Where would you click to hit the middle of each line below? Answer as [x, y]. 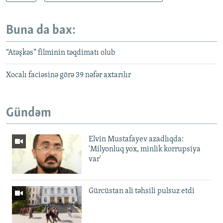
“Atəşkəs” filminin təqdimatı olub [60, 53]
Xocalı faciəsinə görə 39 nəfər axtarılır [68, 75]
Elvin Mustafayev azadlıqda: [136, 140]
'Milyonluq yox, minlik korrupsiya [145, 150]
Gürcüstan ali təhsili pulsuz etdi [142, 191]
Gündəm [29, 113]
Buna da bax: [41, 31]
